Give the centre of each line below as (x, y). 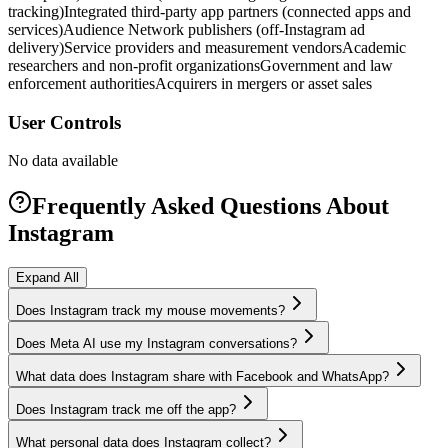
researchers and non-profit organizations (134, 65)
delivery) (36, 47)
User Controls (64, 122)
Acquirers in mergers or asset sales (263, 83)
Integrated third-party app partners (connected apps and (237, 11)
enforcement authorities (81, 83)
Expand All (47, 278)
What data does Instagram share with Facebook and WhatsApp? (202, 377)
